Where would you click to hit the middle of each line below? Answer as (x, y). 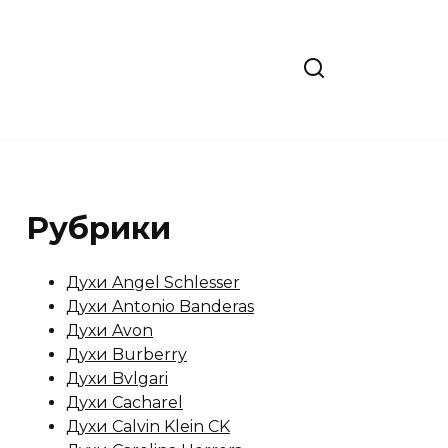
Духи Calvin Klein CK (148, 426)
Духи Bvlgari (117, 378)
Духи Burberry (126, 354)
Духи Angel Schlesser (153, 282)
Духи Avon (109, 330)
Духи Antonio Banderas (160, 306)
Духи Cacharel (124, 402)
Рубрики (98, 228)
